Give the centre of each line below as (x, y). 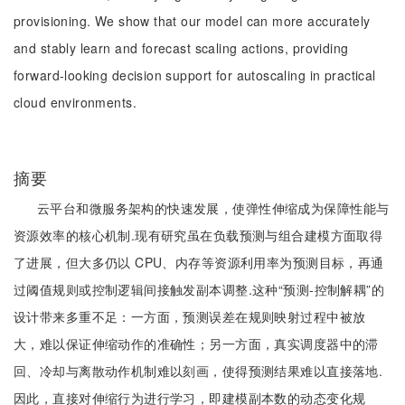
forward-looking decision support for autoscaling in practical (195, 75)
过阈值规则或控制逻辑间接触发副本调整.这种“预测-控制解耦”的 (199, 289)
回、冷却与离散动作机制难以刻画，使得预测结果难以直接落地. (198, 371)
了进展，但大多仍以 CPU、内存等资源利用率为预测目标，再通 (199, 262)
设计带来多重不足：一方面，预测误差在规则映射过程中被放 (190, 316)
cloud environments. (75, 102)
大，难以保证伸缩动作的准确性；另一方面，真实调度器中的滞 (196, 344)
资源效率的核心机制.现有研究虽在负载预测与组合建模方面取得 (198, 235)
